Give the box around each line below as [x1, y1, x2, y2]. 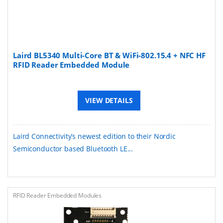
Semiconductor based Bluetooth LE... [13, 143, 133, 153]
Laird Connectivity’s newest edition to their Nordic [13, 131, 176, 141]
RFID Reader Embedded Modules [13, 191, 102, 200]
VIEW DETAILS [85, 95, 133, 105]
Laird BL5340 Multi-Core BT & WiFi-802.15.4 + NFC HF [13, 50, 206, 60]
